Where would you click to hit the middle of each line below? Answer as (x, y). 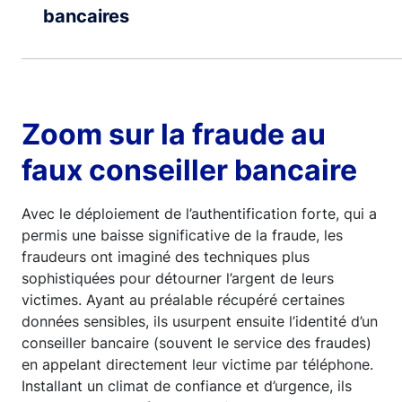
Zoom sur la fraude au (174, 134)
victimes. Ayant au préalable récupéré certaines (183, 299)
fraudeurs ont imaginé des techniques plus (166, 256)
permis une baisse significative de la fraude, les (182, 235)
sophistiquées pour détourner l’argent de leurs (178, 278)
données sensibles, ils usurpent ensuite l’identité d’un (200, 321)
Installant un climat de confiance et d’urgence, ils (187, 385)
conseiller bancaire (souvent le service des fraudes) (197, 342)
